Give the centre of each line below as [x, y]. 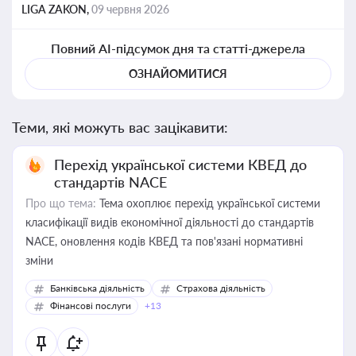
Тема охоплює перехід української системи [208, 203]
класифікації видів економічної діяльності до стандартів [170, 222]
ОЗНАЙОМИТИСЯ [178, 74]
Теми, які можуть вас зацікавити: [120, 127]
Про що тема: [61, 203]
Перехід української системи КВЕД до [180, 164]
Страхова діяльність [221, 288]
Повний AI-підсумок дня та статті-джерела [178, 48]
